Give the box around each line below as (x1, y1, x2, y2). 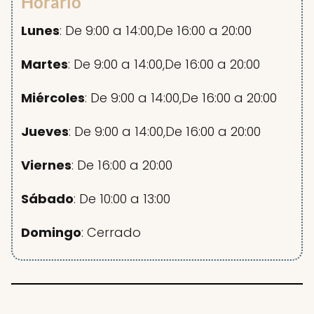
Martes (21, 55, 69, 74)
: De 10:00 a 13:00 (74, 190, 171, 208)
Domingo (21, 224, 82, 242)
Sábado (21, 190, 74, 208)
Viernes (21, 156, 72, 175)
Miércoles (21, 89, 86, 107)
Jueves (21, 123, 69, 141)
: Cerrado (81, 224, 142, 242)
